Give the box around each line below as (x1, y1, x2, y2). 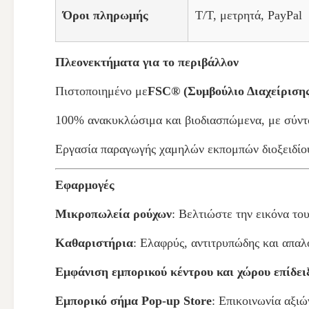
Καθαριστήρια (55, 236, 133, 250)
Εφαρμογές (55, 178, 114, 192)
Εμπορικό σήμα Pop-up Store (55, 294, 212, 308)
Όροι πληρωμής (63, 8, 148, 22)
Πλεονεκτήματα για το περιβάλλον (55, 55, 239, 69)
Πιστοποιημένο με (55, 84, 148, 98)
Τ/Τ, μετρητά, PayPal (195, 8, 302, 22)
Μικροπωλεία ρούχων (55, 207, 172, 221)
